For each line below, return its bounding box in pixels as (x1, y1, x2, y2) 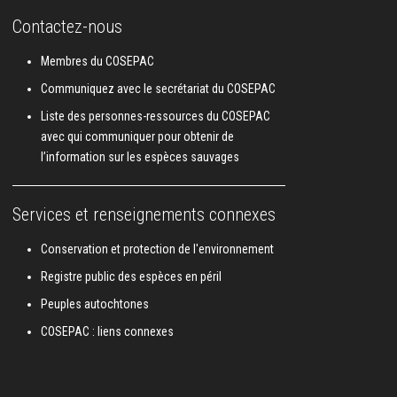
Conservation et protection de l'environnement (41, 241, 274, 256)
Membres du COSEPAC (41, 53, 154, 68)
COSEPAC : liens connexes (41, 323, 174, 339)
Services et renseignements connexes (12, 203, 276, 225)
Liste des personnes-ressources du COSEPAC (41, 108, 270, 123)
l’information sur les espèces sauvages (41, 149, 239, 164)
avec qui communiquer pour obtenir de (41, 128, 234, 144)
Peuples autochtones (41, 296, 149, 311)
